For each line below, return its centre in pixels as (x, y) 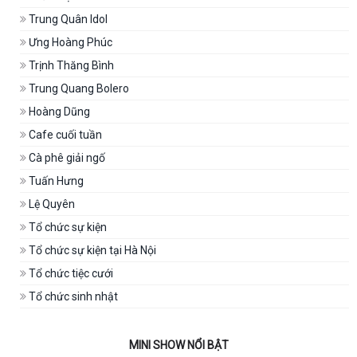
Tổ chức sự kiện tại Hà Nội (91, 250)
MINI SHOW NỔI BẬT (178, 345)
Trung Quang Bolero (78, 88)
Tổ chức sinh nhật (72, 296)
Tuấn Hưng (55, 181)
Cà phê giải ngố (66, 158)
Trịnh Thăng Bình (70, 65)
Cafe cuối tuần (64, 135)
